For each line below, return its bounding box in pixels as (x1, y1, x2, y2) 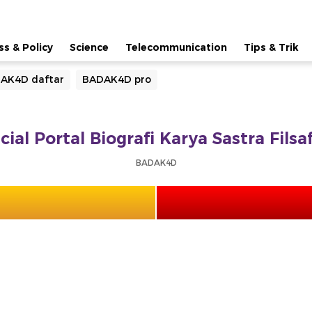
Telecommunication (125, 41, 227, 54)
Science (70, 41, 109, 54)
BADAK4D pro (82, 73, 151, 86)
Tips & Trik (244, 41, 299, 54)
